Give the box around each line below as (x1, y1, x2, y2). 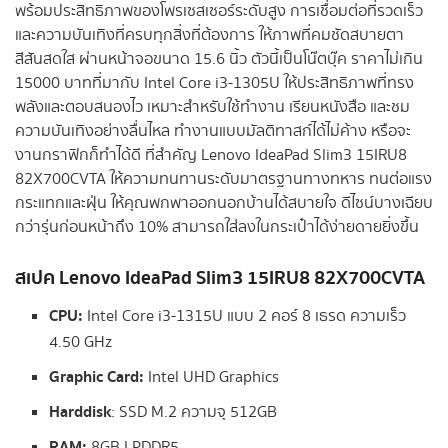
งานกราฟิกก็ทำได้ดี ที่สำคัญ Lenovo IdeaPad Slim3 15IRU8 (15, 143, 407, 167)
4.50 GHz (49, 330, 113, 354)
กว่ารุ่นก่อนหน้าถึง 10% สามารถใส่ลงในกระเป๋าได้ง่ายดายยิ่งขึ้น (15, 215, 419, 239)
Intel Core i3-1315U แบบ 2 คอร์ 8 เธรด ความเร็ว (83, 304, 407, 328)
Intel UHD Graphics (148, 365, 280, 389)
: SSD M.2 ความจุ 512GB (111, 400, 278, 424)
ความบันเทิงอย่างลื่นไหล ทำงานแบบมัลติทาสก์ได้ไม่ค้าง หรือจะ (15, 119, 411, 143)
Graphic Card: (49, 363, 149, 390)
